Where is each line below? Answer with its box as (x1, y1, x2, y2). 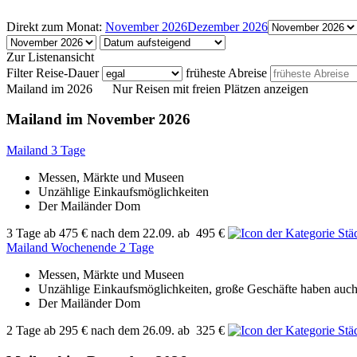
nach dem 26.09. (91, 324, 175, 338)
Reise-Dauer (36, 65, 99, 80)
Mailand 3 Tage (6, 143, 85, 158)
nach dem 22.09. (91, 226, 175, 241)
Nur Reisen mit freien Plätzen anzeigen (112, 81, 308, 96)
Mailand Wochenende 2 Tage (6, 241, 154, 255)
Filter (6, 65, 33, 80)
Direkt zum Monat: (6, 19, 105, 33)
